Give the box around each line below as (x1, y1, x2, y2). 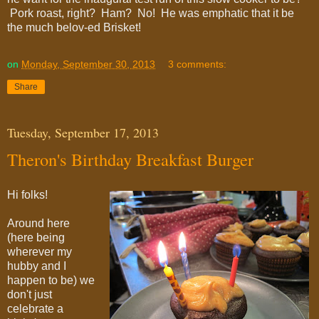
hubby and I (7, 259, 66, 272)
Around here (7, 216, 70, 229)
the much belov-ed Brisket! (7, 21, 141, 33)
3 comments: (168, 58, 227, 70)
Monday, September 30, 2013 (21, 58, 155, 70)
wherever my (7, 245, 72, 258)
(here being (7, 231, 65, 244)
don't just (7, 288, 52, 300)
